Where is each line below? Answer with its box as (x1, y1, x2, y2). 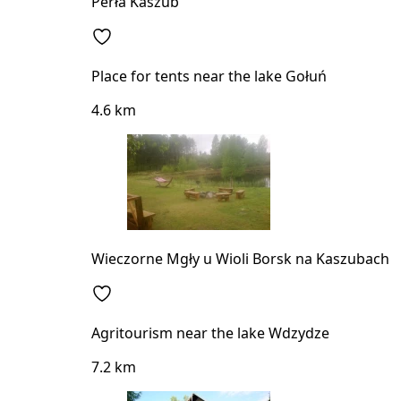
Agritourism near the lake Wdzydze (91, 322, 329, 343)
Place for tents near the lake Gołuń (91, 65, 327, 86)
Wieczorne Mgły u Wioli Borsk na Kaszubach (91, 248, 389, 269)
